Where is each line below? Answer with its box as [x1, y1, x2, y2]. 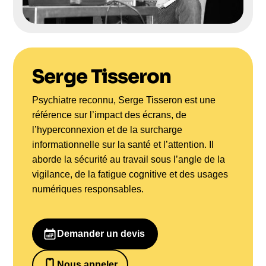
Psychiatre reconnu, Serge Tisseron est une [32, 95, 216, 106]
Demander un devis [57, 229, 145, 239]
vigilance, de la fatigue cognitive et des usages [32, 169, 229, 180]
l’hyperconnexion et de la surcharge [32, 125, 183, 135]
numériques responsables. [32, 184, 144, 195]
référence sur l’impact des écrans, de [32, 110, 187, 121]
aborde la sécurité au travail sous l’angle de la [32, 154, 226, 165]
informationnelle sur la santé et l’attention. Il [32, 140, 214, 150]
